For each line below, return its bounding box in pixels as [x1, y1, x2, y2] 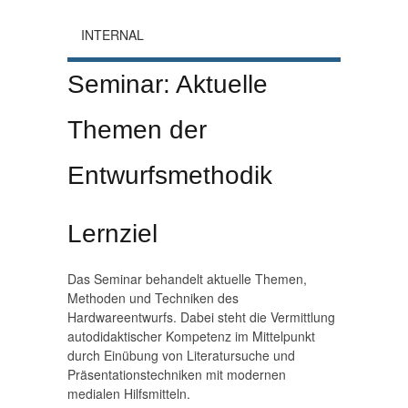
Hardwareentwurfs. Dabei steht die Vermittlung [67, 308, 335, 326]
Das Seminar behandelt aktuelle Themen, [67, 270, 307, 288]
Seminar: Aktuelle [67, 70, 268, 98]
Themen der [67, 116, 207, 144]
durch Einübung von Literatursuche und [67, 346, 295, 364]
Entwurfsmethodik [67, 161, 272, 189]
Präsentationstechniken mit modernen [67, 365, 286, 383]
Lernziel [67, 219, 158, 248]
